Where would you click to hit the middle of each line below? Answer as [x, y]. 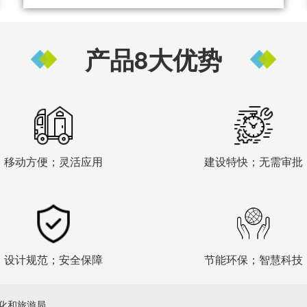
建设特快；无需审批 [254, 161]
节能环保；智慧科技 [254, 259]
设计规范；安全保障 [53, 259]
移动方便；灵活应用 [53, 161]
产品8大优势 [153, 59]
